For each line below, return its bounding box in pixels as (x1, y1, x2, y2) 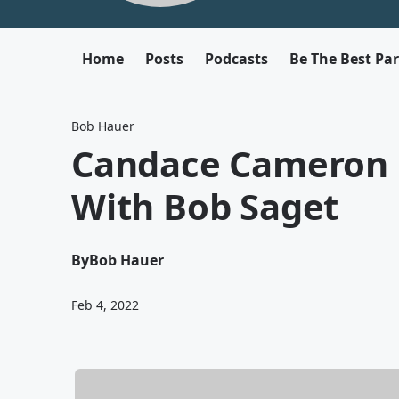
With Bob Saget (71, 182, 339, 231)
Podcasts (205, 49, 268, 69)
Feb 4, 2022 (71, 297, 139, 313)
